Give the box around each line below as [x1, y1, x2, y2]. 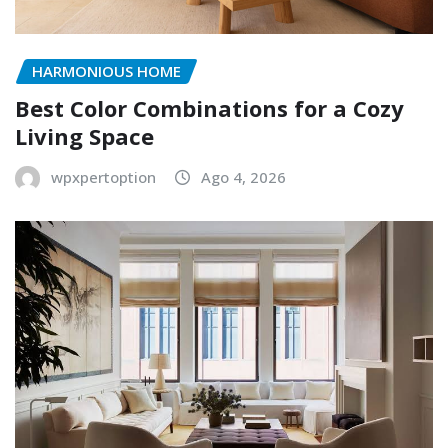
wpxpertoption [51, 166, 156, 187]
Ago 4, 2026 [201, 166, 286, 187]
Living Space [15, 120, 154, 151]
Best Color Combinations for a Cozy [15, 92, 404, 123]
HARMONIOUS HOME [32, 61, 181, 82]
